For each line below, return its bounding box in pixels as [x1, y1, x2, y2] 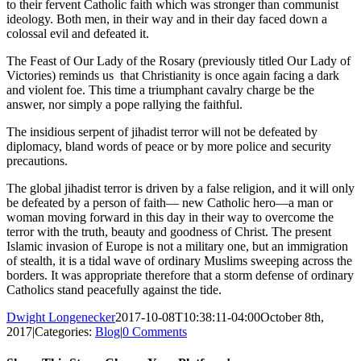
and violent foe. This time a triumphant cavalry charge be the [6, 82, 314, 97]
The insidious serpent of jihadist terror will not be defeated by [6, 124, 317, 139]
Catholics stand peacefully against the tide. [6, 282, 222, 297]
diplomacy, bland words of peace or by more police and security [6, 139, 331, 153]
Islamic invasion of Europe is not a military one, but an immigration [6, 239, 348, 253]
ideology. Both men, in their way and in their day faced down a [6, 11, 327, 26]
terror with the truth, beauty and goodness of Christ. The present [6, 224, 331, 239]
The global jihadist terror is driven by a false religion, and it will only [6, 180, 355, 195]
